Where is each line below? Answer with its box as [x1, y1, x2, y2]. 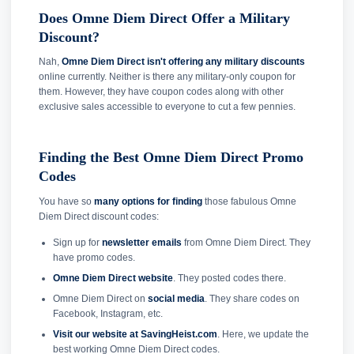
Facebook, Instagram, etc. [52, 307, 163, 319]
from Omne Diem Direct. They [181, 236, 311, 248]
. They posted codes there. [172, 272, 286, 284]
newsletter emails [101, 236, 182, 248]
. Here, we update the [217, 328, 309, 340]
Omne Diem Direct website [52, 272, 173, 284]
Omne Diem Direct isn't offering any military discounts [62, 56, 305, 68]
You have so [39, 195, 94, 207]
